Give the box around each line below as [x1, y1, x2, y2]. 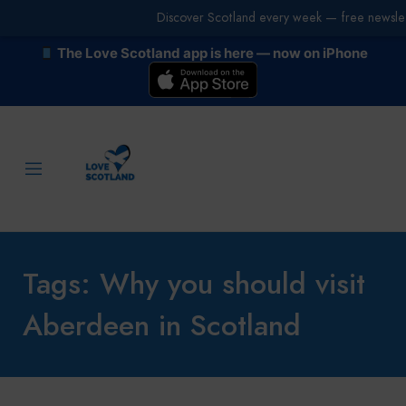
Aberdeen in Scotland [23, 305, 301, 345]
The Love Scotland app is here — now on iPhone [53, 44, 368, 62]
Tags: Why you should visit [23, 264, 365, 304]
